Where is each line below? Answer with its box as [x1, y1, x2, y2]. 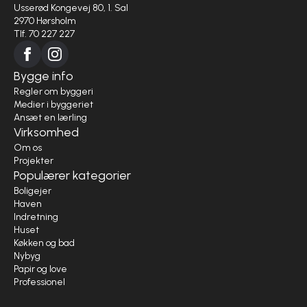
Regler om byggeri [14, 86, 93, 97]
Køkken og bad [14, 237, 75, 249]
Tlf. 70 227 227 [14, 28, 75, 40]
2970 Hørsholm [14, 15, 78, 27]
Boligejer [14, 185, 51, 197]
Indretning [14, 211, 58, 223]
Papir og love [14, 263, 67, 275]
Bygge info [14, 69, 73, 84]
